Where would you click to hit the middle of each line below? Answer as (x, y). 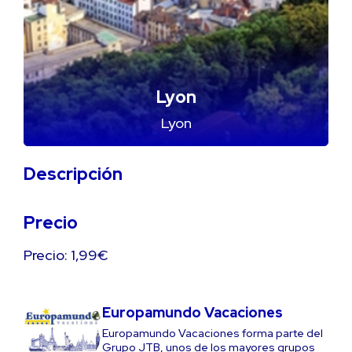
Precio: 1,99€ (66, 255)
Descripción (73, 174)
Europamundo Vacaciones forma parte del (213, 333)
